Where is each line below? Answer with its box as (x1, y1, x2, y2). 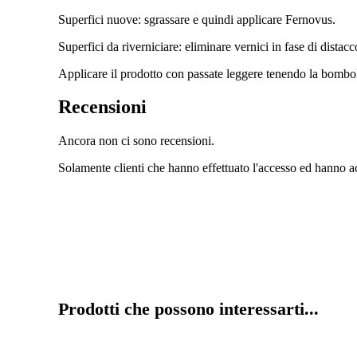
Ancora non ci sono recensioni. (58, 134, 214, 148)
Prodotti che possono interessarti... (58, 298, 319, 319)
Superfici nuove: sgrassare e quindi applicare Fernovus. (58, 12, 335, 26)
